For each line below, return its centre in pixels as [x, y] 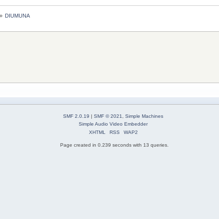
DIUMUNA [18, 15]
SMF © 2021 [108, 116]
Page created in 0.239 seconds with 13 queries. [114, 145]
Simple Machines [144, 116]
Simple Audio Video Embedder [113, 124]
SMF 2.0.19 [76, 116]
